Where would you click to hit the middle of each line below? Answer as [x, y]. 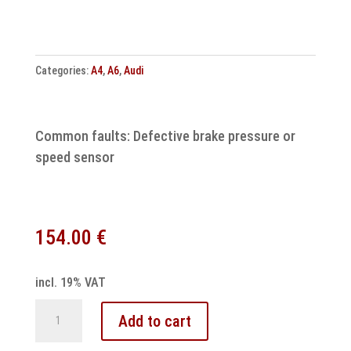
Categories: [63, 71]
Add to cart [154, 321]
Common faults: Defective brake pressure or [165, 136]
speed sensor [74, 157]
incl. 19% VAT [70, 282]
